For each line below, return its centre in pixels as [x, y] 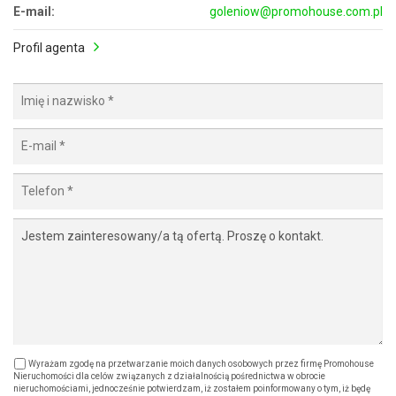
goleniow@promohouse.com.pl [296, 11]
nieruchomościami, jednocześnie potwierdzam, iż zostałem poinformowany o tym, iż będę [192, 389]
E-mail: [34, 11]
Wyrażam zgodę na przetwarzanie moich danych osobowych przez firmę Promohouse [200, 364]
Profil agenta [49, 47]
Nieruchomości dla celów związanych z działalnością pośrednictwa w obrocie [169, 377]
